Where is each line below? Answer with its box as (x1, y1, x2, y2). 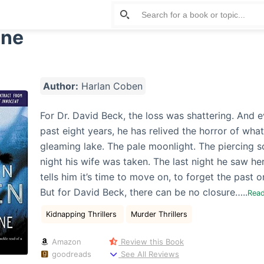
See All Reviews (118, 249, 180, 259)
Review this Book (118, 236, 184, 246)
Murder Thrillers (130, 209, 187, 219)
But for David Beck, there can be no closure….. (39, 186, 247, 198)
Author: (42, 80, 78, 92)
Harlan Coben (78, 80, 143, 92)
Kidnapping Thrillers (45, 209, 119, 219)
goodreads (49, 249, 91, 259)
